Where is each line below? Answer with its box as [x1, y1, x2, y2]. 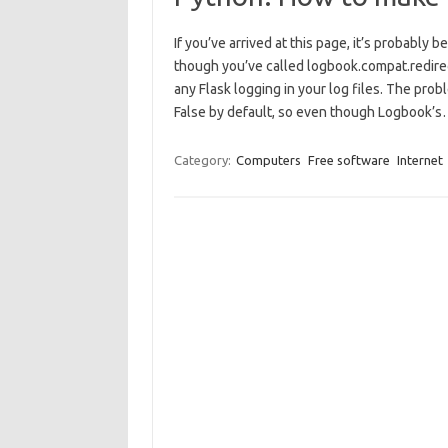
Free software [307, 153, 390, 167]
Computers [235, 153, 301, 167]
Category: [173, 153, 234, 167]
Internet [396, 153, 443, 167]
